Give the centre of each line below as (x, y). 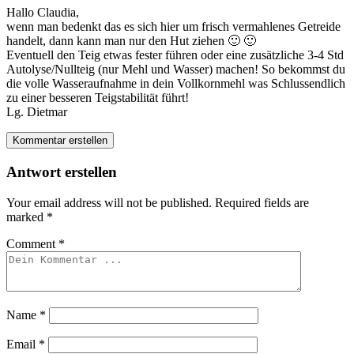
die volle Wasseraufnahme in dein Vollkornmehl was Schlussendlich (176, 84)
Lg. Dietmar (37, 112)
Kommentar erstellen (60, 141)
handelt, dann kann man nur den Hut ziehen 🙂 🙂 (131, 41)
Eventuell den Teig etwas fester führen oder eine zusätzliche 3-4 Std (175, 55)
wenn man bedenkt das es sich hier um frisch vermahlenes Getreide (173, 27)
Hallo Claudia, (43, 13)
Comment (32, 243)
